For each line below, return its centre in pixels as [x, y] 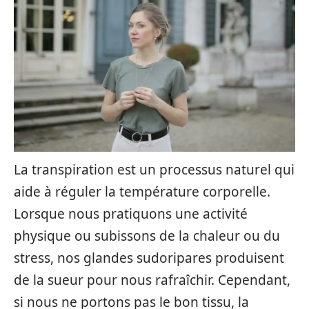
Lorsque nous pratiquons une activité [131, 214]
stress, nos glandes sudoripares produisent [149, 258]
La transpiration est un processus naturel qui [154, 170]
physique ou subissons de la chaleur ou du [147, 236]
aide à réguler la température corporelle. [142, 192]
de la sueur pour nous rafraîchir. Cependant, [152, 280]
